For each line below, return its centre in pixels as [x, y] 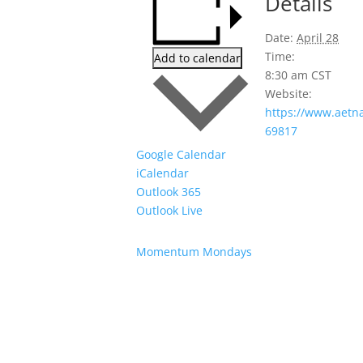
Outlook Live [169, 211]
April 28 [318, 37]
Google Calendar [181, 155]
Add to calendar [197, 58]
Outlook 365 [169, 192]
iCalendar [162, 173]
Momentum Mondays [194, 252]
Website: [288, 93]
